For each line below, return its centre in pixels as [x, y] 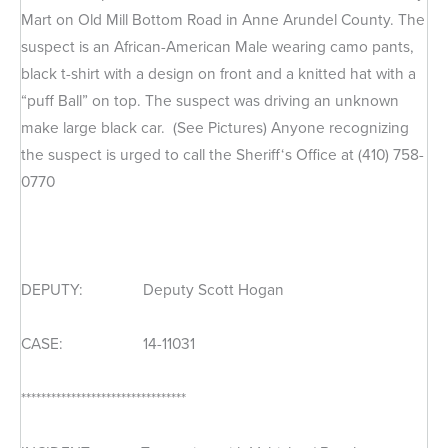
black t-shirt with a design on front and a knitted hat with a [218, 74]
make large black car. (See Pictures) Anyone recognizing [215, 128]
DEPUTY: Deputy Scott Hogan [152, 290]
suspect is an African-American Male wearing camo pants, [217, 47]
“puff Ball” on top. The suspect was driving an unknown [210, 101]
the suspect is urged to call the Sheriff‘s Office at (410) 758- [222, 155]
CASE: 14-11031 [108, 344]
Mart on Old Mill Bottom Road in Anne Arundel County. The [223, 20]
